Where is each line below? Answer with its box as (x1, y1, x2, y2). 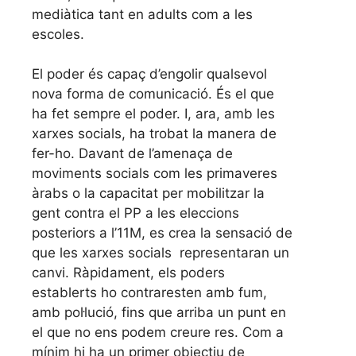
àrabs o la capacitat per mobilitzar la (32, 185, 265, 202)
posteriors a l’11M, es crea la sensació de (32, 225, 292, 242)
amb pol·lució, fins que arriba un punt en (32, 304, 286, 321)
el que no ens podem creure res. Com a (32, 324, 284, 341)
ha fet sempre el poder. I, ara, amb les (32, 106, 275, 122)
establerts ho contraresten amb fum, (32, 284, 267, 301)
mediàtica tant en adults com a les (32, 6, 253, 22)
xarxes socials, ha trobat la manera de (32, 126, 277, 142)
